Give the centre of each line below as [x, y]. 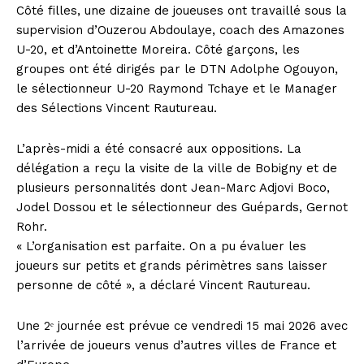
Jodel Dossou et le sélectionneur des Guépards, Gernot [182, 207]
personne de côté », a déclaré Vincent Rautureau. [163, 285]
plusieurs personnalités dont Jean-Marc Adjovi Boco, [173, 187]
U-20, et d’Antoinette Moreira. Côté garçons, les [158, 49]
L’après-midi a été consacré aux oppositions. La [159, 148]
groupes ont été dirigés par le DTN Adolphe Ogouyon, [177, 69]
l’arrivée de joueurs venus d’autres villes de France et [176, 345]
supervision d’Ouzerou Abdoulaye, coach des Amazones [180, 30]
